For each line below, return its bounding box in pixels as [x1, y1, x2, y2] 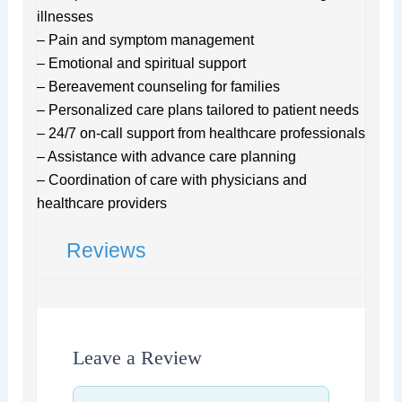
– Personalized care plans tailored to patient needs [36, 101, 359, 118]
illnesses [36, 8, 93, 24]
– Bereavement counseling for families [36, 78, 280, 94]
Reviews [66, 238, 146, 262]
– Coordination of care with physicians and [36, 171, 307, 188]
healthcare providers [36, 195, 167, 211]
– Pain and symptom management [36, 31, 254, 48]
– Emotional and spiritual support [36, 55, 246, 71]
